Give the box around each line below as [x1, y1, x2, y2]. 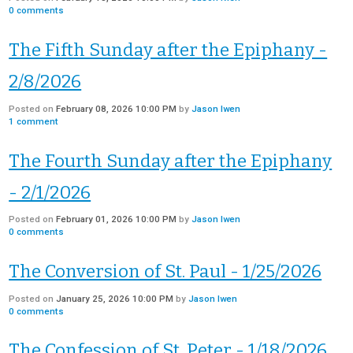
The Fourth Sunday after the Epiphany [9, 150, 333, 172]
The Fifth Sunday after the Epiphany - [9, 39, 328, 61]
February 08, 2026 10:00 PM [56, 102, 177, 114]
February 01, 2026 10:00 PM [56, 214, 177, 225]
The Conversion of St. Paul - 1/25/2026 [9, 260, 322, 282]
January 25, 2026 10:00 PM [56, 292, 174, 304]
